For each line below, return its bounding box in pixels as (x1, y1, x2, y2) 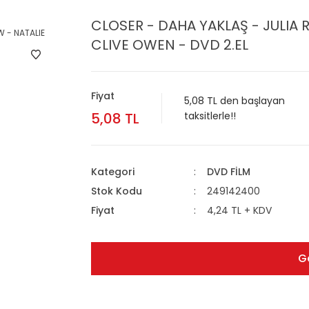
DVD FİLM (206, 165, 250, 179)
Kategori (91, 165, 134, 179)
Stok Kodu (91, 184, 142, 198)
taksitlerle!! (184, 109, 236, 123)
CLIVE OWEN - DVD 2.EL (91, 35, 248, 54)
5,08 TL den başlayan (184, 94, 285, 108)
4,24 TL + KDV (206, 203, 272, 217)
